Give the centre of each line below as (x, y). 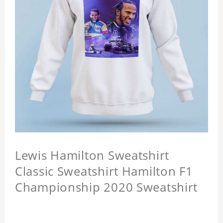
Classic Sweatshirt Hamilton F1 (104, 171)
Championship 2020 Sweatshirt (107, 187)
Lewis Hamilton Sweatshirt (92, 155)
